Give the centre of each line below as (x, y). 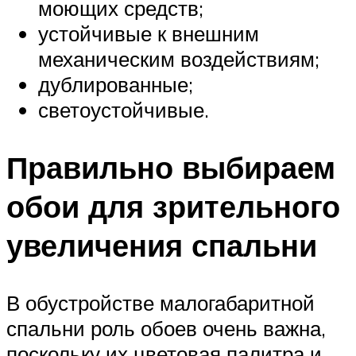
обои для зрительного (173, 207)
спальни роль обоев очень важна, (166, 329)
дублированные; (116, 85)
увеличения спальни (162, 246)
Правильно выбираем (171, 168)
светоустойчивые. (124, 110)
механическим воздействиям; (179, 59)
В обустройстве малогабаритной (161, 303)
